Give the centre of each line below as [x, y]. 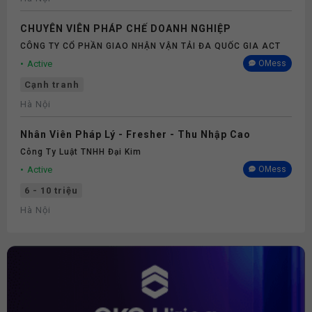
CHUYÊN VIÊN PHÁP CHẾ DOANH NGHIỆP [126, 29]
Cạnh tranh [52, 85]
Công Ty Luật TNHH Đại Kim [81, 152]
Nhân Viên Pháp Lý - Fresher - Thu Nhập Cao [135, 134]
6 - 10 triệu [51, 190]
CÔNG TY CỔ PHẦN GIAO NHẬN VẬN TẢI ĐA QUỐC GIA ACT [150, 46]
